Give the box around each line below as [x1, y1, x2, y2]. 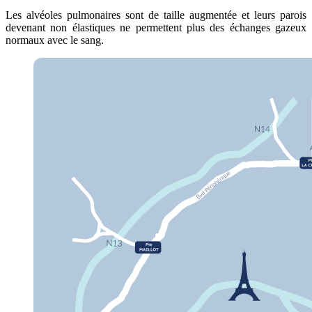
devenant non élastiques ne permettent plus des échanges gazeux [6, 21, 306, 33]
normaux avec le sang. [6, 33, 104, 46]
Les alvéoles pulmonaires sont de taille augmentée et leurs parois [6, 8, 306, 21]
